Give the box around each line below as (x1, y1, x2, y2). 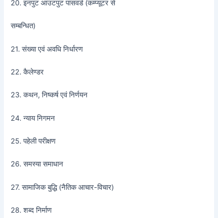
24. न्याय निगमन (11, 113, 55, 123)
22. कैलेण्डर (11, 68, 44, 77)
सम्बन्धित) (11, 21, 36, 31)
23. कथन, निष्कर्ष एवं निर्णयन (11, 91, 88, 100)
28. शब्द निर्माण (11, 206, 52, 215)
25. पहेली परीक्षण (11, 137, 56, 146)
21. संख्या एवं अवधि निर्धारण (11, 44, 83, 54)
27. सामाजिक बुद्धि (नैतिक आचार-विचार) (11, 182, 114, 192)
